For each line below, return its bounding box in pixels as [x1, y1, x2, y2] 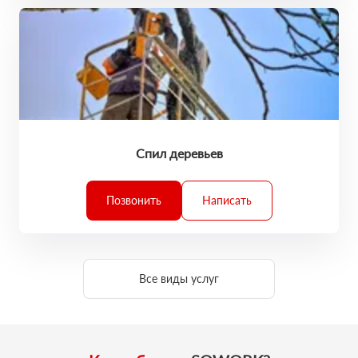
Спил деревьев [135, 145, 223, 161]
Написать [201, 193, 252, 207]
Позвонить [105, 193, 161, 207]
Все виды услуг [139, 272, 219, 285]
